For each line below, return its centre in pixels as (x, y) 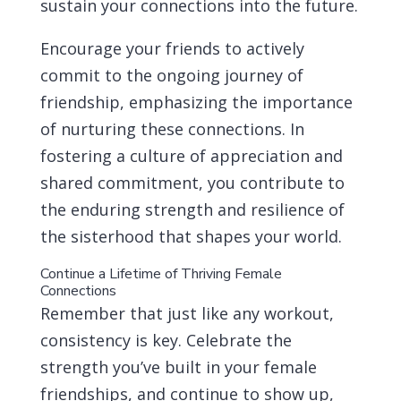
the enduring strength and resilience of (192, 209)
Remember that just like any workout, (187, 313)
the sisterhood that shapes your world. (191, 236)
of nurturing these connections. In (172, 129)
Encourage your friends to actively (172, 48)
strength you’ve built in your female (178, 367)
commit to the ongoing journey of (171, 75)
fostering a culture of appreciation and (191, 156)
